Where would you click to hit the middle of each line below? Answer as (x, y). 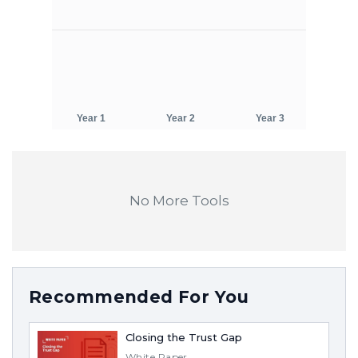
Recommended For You (139, 297)
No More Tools (179, 201)
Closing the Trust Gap (184, 337)
